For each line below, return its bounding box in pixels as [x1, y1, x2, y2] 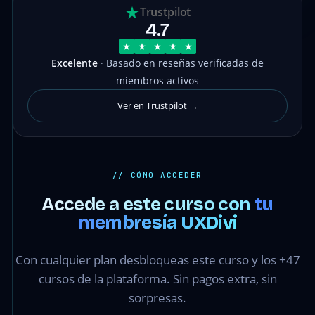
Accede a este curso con [41, 193, 255, 216]
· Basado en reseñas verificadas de [98, 56, 264, 70]
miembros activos [116, 74, 199, 88]
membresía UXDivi [77, 212, 238, 234]
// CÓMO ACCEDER [112, 170, 203, 181]
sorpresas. [129, 290, 186, 307]
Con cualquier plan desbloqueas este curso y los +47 [15, 252, 300, 269]
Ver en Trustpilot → [117, 99, 198, 112]
